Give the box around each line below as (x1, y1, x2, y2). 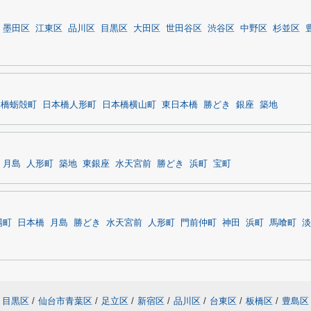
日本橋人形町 (42, 100, 96, 110)
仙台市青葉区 (38, 296, 92, 306)
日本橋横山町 (102, 100, 156, 110)
